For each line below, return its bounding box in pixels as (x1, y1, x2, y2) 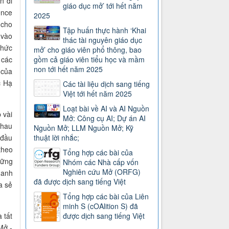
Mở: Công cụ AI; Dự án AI (63, 113, 146, 124)
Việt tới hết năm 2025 (63, 88, 132, 99)
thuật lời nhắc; (34, 132, 80, 143)
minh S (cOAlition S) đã (63, 201, 139, 212)
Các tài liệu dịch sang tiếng (63, 79, 150, 89)
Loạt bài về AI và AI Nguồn (63, 103, 150, 114)
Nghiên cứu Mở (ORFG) (63, 167, 141, 177)
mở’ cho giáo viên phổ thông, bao (34, 44, 142, 55)
